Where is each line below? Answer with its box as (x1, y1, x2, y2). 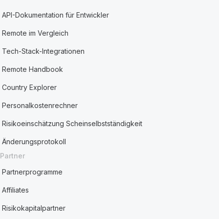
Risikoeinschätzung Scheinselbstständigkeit (2, 119, 143, 128)
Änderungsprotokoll (2, 137, 66, 146)
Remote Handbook (2, 65, 64, 73)
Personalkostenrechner (2, 101, 78, 109)
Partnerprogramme (2, 168, 63, 176)
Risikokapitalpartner (2, 204, 66, 212)
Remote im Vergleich (2, 29, 69, 37)
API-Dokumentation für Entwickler (2, 11, 109, 19)
